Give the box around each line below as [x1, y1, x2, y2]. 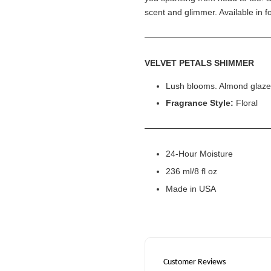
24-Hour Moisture [166, 149, 233, 159]
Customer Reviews [163, 257, 226, 267]
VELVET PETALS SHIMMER [145, 57, 254, 68]
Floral [233, 98, 258, 108]
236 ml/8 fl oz [166, 166, 217, 176]
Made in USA [166, 183, 216, 194]
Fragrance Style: [166, 98, 233, 108]
